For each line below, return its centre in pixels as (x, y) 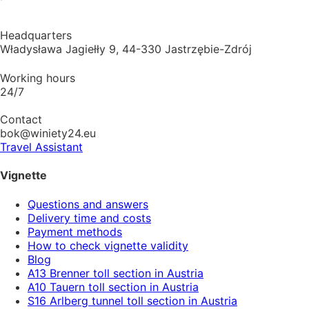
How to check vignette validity (108, 245)
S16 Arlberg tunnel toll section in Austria (132, 300)
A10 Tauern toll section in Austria (113, 287)
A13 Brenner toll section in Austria (116, 273)
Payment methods (75, 231)
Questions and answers (88, 204)
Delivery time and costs (89, 218)
